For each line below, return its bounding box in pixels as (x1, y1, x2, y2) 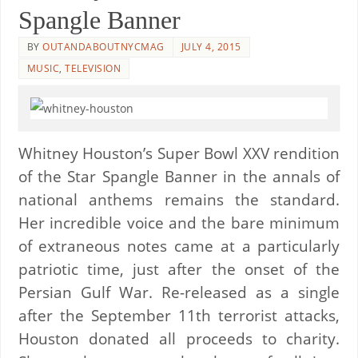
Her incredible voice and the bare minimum (18, 212, 340, 233)
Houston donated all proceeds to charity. (18, 328, 340, 348)
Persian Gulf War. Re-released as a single (18, 281, 340, 302)
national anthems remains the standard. (18, 189, 340, 209)
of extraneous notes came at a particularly (18, 235, 340, 256)
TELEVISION (65, 61, 121, 75)
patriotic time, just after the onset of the (18, 258, 340, 279)
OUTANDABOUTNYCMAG (42, 39, 165, 54)
